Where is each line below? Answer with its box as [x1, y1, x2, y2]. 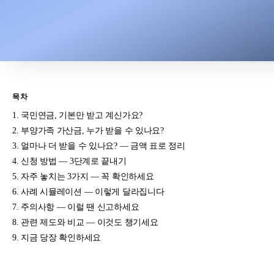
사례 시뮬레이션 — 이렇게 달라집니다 [21, 186, 165, 196]
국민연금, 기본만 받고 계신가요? [21, 109, 143, 120]
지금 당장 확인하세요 [21, 232, 101, 242]
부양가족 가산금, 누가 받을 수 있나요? [21, 125, 164, 135]
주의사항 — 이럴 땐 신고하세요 [21, 201, 139, 212]
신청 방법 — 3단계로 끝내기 [21, 155, 127, 166]
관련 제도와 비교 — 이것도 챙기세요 [21, 217, 158, 227]
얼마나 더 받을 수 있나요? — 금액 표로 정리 [21, 140, 185, 150]
